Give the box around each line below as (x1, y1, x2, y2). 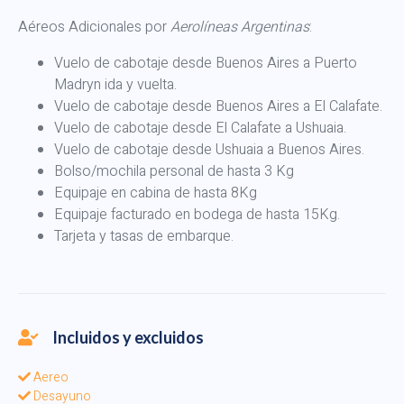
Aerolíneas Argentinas (167, 15, 309, 38)
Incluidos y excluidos (51, 326, 204, 347)
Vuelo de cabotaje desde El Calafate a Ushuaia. (54, 116, 346, 139)
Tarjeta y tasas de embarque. (54, 225, 234, 247)
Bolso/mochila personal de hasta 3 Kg (54, 160, 294, 182)
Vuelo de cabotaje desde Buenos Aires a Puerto (54, 51, 357, 74)
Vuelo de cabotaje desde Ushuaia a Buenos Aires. (54, 138, 364, 161)
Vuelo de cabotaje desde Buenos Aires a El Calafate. (54, 95, 382, 117)
